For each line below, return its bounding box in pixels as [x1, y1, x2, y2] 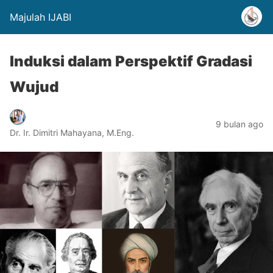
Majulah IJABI [10, 11, 71, 23]
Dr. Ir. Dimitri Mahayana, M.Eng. [10, 127, 134, 138]
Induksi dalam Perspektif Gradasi [10, 52, 252, 70]
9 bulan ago [216, 118, 263, 129]
